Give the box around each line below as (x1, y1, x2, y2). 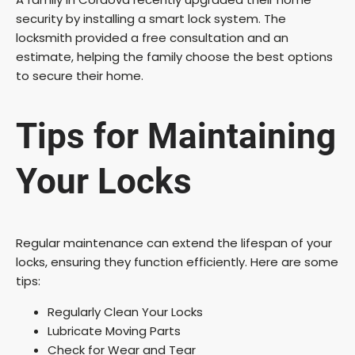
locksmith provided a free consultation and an (16, 29, 288, 46)
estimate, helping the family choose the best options (16, 48, 333, 65)
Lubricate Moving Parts (48, 322, 181, 339)
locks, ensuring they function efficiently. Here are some (16, 253, 338, 270)
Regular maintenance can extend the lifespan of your (16, 234, 332, 251)
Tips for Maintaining (16, 116, 336, 158)
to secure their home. (16, 67, 143, 84)
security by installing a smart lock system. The (16, 10, 286, 27)
